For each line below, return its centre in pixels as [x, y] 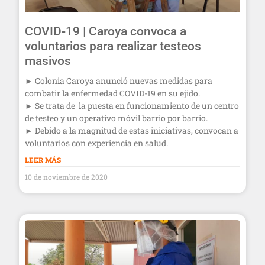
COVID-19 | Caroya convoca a [106, 31]
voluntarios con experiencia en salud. [96, 143]
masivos [48, 61]
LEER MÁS [43, 159]
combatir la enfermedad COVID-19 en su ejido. [112, 93]
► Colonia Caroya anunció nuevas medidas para [119, 80]
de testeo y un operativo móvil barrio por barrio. [116, 118]
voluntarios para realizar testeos [113, 46]
